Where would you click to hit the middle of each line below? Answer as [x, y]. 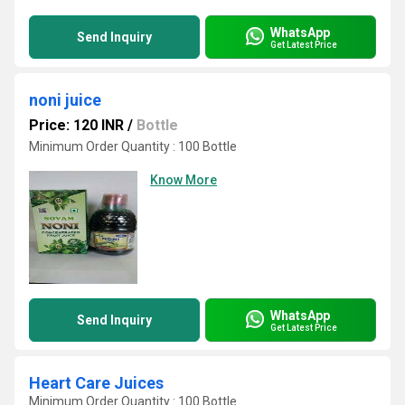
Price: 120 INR [76, 125]
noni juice [65, 100]
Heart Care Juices [96, 383]
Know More [184, 180]
